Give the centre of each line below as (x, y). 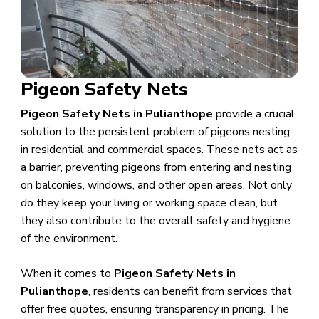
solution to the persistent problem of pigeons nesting (155, 132)
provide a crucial (255, 114)
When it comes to (67, 274)
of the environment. (69, 239)
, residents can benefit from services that (190, 292)
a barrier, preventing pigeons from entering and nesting (156, 168)
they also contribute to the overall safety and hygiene (155, 221)
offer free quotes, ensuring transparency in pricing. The (155, 309)
